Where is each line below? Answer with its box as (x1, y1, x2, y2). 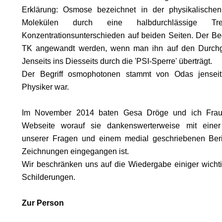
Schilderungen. (22, 173, 75, 181)
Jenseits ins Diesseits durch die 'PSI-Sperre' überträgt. (22, 57, 212, 65)
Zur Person (22, 199, 64, 207)
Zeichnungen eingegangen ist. (22, 147, 129, 156)
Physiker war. (22, 83, 69, 91)
